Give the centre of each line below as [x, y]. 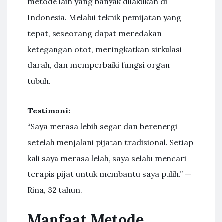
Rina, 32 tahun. [55, 190]
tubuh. [39, 81]
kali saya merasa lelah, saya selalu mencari [107, 158]
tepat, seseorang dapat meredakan [94, 33]
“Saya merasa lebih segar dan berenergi [102, 126]
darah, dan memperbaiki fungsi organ [99, 65]
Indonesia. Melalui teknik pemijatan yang [104, 17]
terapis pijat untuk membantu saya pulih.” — [109, 174]
